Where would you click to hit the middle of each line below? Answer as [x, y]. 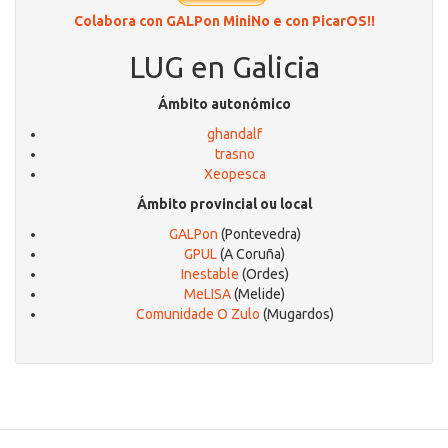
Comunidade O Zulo [197, 314]
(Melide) [258, 294]
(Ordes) [263, 274]
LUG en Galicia [224, 67]
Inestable [209, 274]
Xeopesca [234, 174]
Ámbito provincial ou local [224, 204]
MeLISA [207, 294]
